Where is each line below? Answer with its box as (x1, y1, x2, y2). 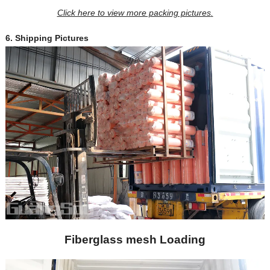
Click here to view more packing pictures (57, 7, 211, 17)
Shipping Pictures (14, 33, 89, 43)
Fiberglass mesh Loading (64, 233, 206, 246)
